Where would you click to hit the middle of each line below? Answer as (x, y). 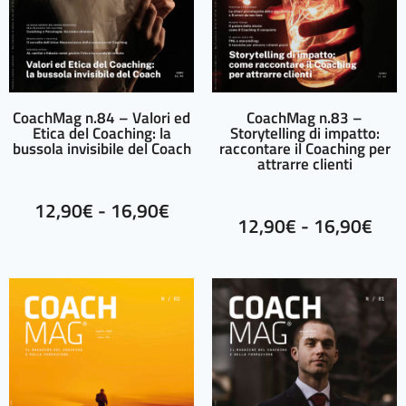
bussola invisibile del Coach (101, 149)
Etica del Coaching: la (101, 134)
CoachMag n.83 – (304, 118)
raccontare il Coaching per (304, 149)
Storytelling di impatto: (304, 134)
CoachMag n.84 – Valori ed (101, 118)
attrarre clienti (304, 164)
